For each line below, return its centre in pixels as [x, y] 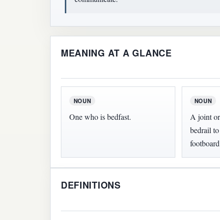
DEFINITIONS [91, 185]
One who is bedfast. [100, 117]
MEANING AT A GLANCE [116, 53]
